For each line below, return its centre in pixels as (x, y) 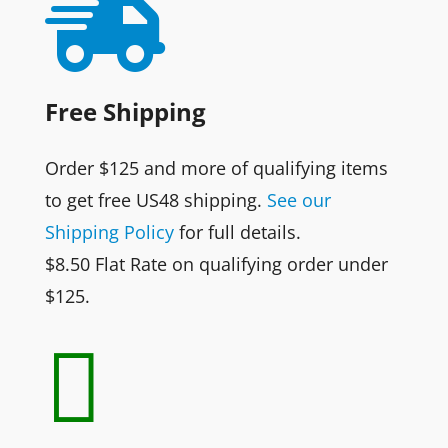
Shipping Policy (109, 231)
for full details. (237, 231)
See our (298, 199)
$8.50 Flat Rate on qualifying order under (216, 263)
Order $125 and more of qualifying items (216, 167)
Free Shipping (125, 111)
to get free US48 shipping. (155, 199)
